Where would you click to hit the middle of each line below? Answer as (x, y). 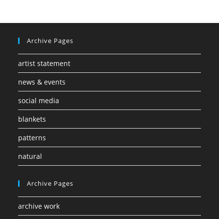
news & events (42, 82)
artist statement (44, 63)
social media (39, 100)
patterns (32, 137)
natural (30, 156)
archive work (39, 206)
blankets (32, 119)
